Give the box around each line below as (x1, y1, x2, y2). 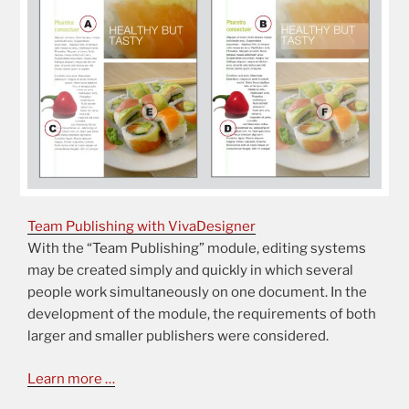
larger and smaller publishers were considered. (27, 328, 329, 345)
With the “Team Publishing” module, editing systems (27, 240, 366, 257)
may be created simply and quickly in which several (27, 262, 353, 279)
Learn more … (27, 370, 115, 387)
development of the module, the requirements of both (27, 306, 376, 323)
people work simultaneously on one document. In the (27, 284, 367, 301)
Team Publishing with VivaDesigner (27, 218, 256, 236)
